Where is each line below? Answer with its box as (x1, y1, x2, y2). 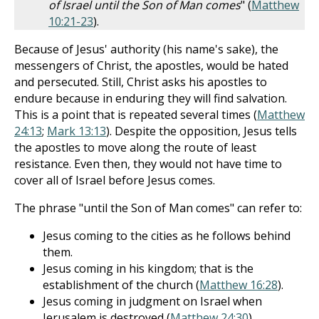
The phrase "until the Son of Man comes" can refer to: (14, 200, 302, 216)
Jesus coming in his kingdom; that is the (43, 261, 253, 276)
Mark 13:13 (47, 123, 106, 139)
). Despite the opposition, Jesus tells (106, 123, 297, 139)
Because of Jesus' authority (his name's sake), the (14, 41, 278, 57)
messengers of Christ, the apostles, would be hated (14, 58, 288, 73)
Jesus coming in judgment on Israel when (43, 293, 262, 309)
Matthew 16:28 (199, 277, 278, 293)
